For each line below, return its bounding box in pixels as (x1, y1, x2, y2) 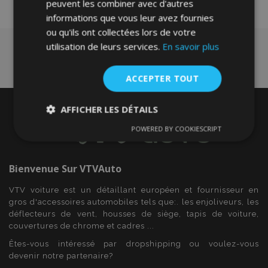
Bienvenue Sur (9, 162, 80, 175)
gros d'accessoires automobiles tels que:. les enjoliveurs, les (9, 197, 259, 206)
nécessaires (51, 138, 103, 150)
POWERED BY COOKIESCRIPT (131, 124, 222, 133)
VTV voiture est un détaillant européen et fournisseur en (9, 185, 259, 194)
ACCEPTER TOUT (126, 72, 199, 84)
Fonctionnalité (102, 184, 166, 196)
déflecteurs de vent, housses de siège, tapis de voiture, (9, 209, 259, 218)
